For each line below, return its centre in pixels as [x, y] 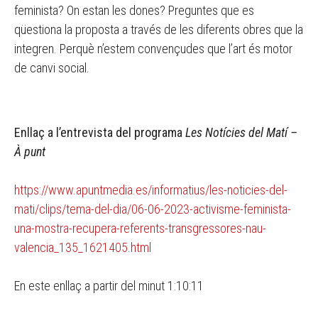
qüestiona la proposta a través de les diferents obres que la [159, 29]
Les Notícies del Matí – [241, 132]
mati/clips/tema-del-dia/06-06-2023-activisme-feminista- [153, 209]
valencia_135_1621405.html [83, 247]
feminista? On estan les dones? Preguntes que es [134, 10]
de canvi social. [52, 68]
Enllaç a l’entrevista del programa [100, 132]
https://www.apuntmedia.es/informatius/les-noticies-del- [151, 190]
